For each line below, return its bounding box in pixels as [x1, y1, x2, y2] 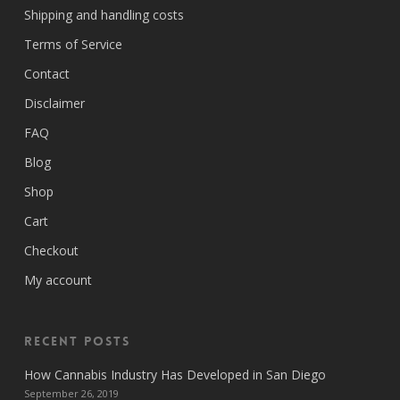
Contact [23, 65, 70, 82]
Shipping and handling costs [23, 6, 184, 23]
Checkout [23, 242, 79, 259]
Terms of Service [23, 36, 122, 53]
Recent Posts [23, 333, 130, 349]
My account [23, 271, 92, 288]
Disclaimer [23, 95, 85, 112]
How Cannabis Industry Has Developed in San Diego [23, 366, 326, 383]
